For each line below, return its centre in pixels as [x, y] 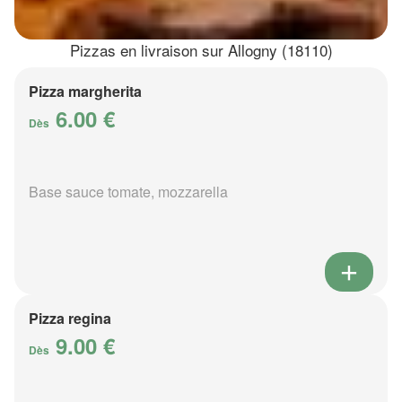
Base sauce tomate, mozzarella [128, 192]
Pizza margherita [85, 92]
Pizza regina [70, 319]
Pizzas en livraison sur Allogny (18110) [201, 50]
